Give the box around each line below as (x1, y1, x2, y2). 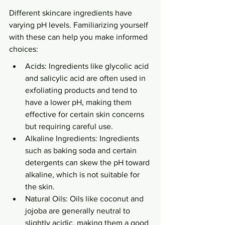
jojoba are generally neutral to (25, 206, 132, 215)
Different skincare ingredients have (9, 9, 134, 17)
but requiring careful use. (25, 122, 113, 131)
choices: (9, 45, 38, 53)
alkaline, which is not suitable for (25, 170, 142, 179)
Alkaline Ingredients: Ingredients (25, 134, 141, 143)
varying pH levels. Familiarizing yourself (9, 21, 150, 29)
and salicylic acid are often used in (25, 74, 148, 82)
